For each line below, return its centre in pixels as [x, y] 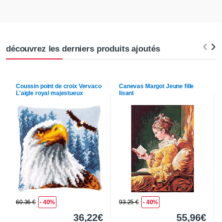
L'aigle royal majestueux [50, 93]
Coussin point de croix [47, 86]
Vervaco [90, 86]
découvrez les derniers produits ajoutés [83, 49]
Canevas [132, 86]
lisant [127, 93]
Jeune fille [179, 86]
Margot [155, 86]
